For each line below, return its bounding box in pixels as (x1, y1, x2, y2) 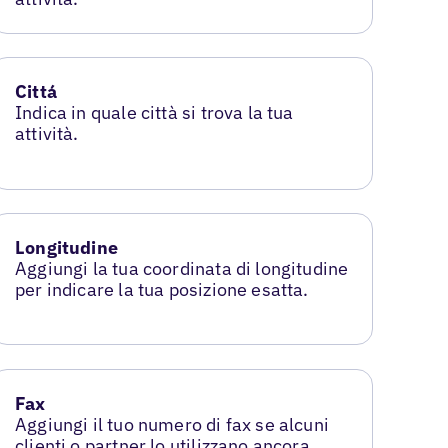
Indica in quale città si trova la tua (15, 101, 294, 125)
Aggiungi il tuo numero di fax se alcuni (15, 413, 330, 437)
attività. (15, 122, 79, 146)
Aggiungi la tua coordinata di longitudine (15, 257, 349, 281)
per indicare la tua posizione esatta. (15, 278, 309, 302)
